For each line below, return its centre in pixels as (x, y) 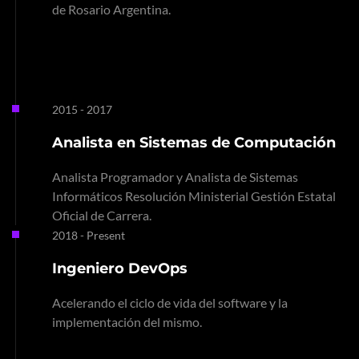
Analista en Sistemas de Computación (194, 143)
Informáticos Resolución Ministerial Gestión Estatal (194, 196)
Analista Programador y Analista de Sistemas (175, 177)
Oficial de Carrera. (102, 215)
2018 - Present (89, 235)
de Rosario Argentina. (111, 9)
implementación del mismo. (127, 322)
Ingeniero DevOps (120, 268)
